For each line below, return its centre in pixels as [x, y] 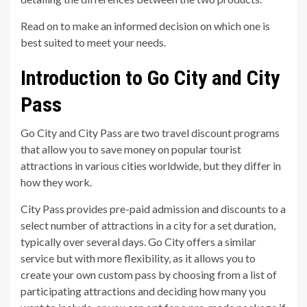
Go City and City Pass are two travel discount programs [150, 132]
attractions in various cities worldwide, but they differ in [151, 165]
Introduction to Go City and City [150, 77]
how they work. [56, 182]
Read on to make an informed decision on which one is [145, 25]
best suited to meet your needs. [93, 42]
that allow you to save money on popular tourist [131, 149]
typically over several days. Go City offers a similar [138, 241]
